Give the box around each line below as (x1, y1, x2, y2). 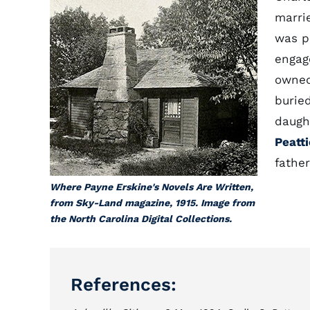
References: (71, 274, 176, 295)
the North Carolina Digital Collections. (50, 213, 232, 224)
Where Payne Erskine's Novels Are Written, (50, 181, 253, 192)
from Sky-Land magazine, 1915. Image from (50, 197, 255, 208)
